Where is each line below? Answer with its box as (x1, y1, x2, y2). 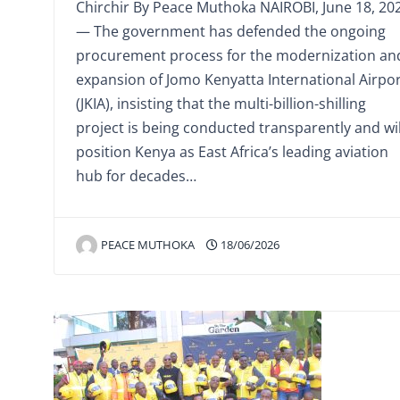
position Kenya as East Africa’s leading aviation (76, 142, 388, 162)
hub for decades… (76, 166, 196, 186)
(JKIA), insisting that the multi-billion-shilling (76, 94, 366, 113)
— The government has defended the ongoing (76, 21, 386, 41)
